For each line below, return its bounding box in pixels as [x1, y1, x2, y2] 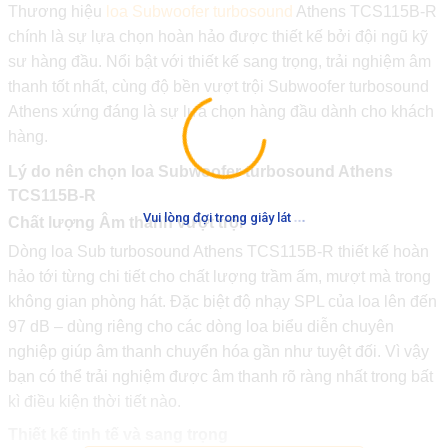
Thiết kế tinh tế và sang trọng [7, 426, 228, 443]
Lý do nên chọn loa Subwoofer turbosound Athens [7, 163, 393, 180]
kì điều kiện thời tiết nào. [7, 393, 181, 410]
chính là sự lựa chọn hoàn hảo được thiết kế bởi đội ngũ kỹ [7, 28, 428, 45]
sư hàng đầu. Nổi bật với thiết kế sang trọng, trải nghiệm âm [7, 53, 431, 70]
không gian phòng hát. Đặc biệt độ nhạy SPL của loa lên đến [7, 293, 437, 310]
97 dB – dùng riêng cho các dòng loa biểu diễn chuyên [7, 318, 394, 335]
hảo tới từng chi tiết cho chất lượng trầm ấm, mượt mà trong [7, 268, 431, 285]
